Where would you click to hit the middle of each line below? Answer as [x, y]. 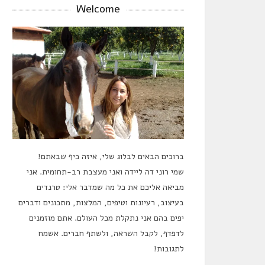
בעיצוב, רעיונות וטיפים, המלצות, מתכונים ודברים [101, 203]
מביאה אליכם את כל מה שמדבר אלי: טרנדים [110, 187]
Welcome [98, 9]
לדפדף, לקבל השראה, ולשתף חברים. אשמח [111, 233]
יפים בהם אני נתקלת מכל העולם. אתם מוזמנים [106, 218]
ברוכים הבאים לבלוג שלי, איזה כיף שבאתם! [111, 156]
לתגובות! [169, 249]
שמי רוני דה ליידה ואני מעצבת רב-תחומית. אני [105, 172]
